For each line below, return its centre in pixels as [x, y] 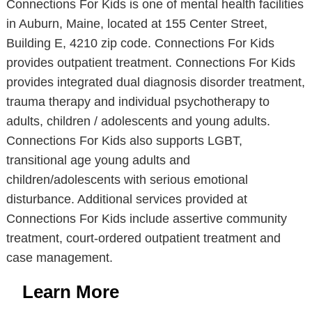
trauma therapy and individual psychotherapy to [138, 102]
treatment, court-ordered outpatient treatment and [143, 238]
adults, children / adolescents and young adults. [138, 121]
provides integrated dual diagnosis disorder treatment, [155, 82]
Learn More [70, 292]
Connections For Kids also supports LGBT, [124, 141]
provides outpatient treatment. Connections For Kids [150, 63]
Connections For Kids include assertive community [146, 219]
